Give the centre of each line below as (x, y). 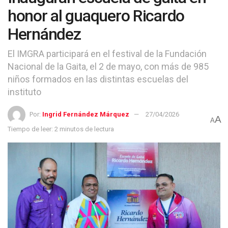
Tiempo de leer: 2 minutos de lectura (61, 129)
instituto (24, 92)
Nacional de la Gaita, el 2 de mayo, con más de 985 (108, 66)
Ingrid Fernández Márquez (86, 114)
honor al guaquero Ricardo (96, 16)
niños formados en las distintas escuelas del (98, 79)
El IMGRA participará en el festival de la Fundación (107, 53)
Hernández (44, 34)
